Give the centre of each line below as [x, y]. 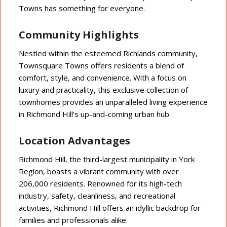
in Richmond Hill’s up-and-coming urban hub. [94, 114]
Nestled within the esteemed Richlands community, [108, 53]
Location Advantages [74, 141]
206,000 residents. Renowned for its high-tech [100, 183]
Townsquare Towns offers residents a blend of [101, 65]
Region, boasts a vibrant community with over [99, 171]
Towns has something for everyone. [82, 8]
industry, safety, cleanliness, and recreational [97, 195]
